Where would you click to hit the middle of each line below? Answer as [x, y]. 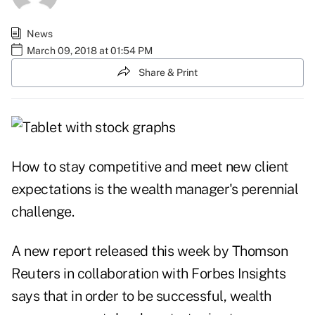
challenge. [43, 212]
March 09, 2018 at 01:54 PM [90, 50]
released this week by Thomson [189, 251]
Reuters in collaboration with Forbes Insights [149, 274]
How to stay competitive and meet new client [150, 167]
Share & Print [168, 72]
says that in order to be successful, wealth [141, 296]
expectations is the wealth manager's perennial [155, 189]
